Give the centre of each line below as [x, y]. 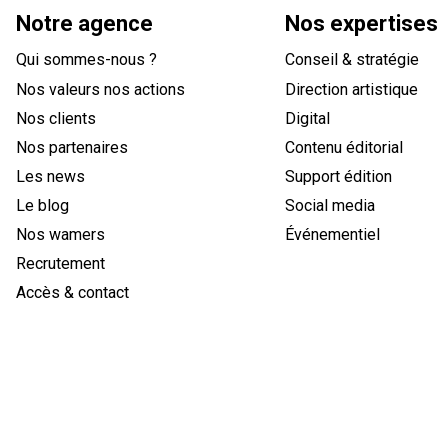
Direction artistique [351, 89]
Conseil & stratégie [351, 60]
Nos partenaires [72, 147]
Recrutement [60, 263]
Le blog [42, 205]
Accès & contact [72, 292]
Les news [50, 176]
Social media [329, 205]
